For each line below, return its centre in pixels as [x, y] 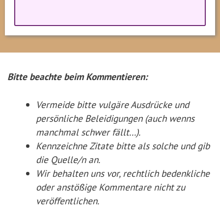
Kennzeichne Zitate [76, 146]
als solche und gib [173, 146]
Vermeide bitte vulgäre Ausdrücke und [112, 105]
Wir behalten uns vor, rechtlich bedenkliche [123, 173]
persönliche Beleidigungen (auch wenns [115, 118]
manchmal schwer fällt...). [88, 132]
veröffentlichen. [67, 201]
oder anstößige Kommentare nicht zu [110, 187]
